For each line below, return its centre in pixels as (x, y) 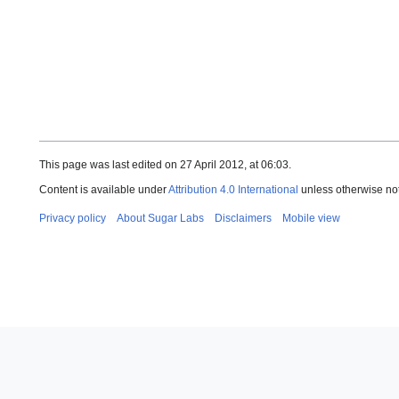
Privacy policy (73, 219)
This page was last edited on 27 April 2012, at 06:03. (165, 165)
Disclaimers (243, 219)
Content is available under (104, 190)
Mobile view (311, 219)
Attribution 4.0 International (233, 190)
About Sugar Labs (160, 219)
